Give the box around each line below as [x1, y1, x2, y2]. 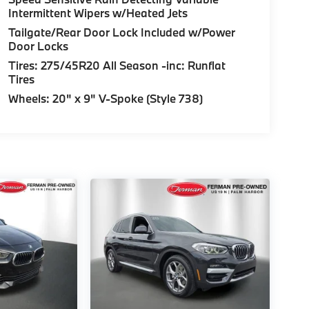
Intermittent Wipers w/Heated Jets [8, 6, 188, 21]
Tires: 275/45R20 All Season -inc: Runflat [8, 58, 226, 73]
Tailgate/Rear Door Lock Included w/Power [8, 25, 235, 40]
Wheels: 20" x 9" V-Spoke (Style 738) [8, 91, 203, 106]
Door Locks [8, 39, 68, 54]
